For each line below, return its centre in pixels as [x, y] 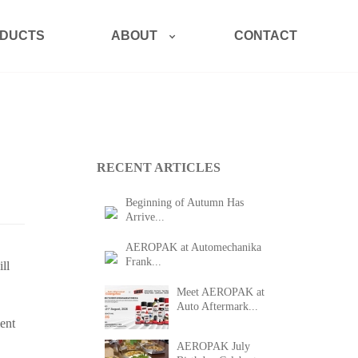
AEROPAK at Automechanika [193, 247]
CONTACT [265, 36]
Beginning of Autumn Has [185, 203]
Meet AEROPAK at [221, 292]
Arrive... [145, 217]
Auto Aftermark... [217, 306]
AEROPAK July [213, 346]
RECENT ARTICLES [159, 167]
